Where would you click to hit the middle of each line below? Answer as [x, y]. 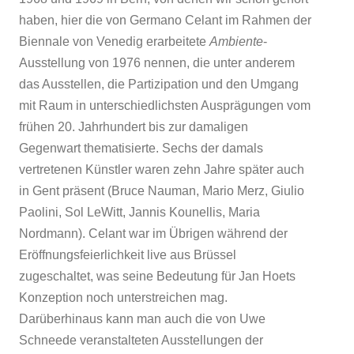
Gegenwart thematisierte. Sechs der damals [141, 148]
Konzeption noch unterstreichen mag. [123, 297]
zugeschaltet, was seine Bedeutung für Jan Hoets [157, 276]
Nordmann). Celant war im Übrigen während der [153, 233]
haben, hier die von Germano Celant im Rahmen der [165, 20]
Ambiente [236, 41]
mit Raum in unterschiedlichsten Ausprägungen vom [165, 105]
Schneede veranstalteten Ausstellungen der [141, 340]
